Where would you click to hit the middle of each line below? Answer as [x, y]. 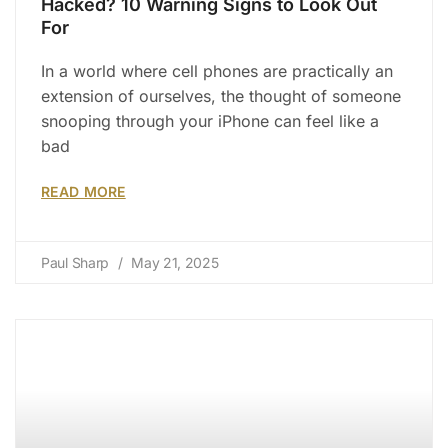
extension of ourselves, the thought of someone [221, 95]
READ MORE [83, 191]
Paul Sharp [77, 262]
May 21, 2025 [173, 262]
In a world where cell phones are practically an [217, 70]
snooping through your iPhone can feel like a [210, 120]
